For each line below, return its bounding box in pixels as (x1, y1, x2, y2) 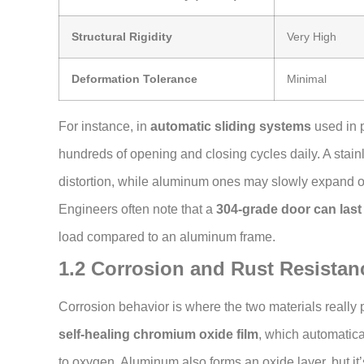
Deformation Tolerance (71, 72, 197, 86)
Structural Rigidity (71, 30, 172, 44)
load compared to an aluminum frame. (58, 230, 275, 245)
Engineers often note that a (58, 202, 216, 217)
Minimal (287, 72, 327, 86)
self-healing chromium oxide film (58, 327, 258, 342)
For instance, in (58, 119, 150, 134)
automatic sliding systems (150, 119, 311, 134)
